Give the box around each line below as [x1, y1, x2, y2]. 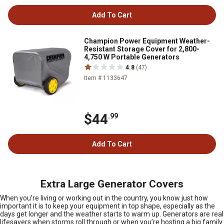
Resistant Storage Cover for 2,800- [84, 45, 199, 53]
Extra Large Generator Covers [40, 178, 183, 190]
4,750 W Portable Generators [84, 53, 179, 61]
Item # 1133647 [84, 74, 127, 81]
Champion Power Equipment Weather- [84, 37, 210, 45]
